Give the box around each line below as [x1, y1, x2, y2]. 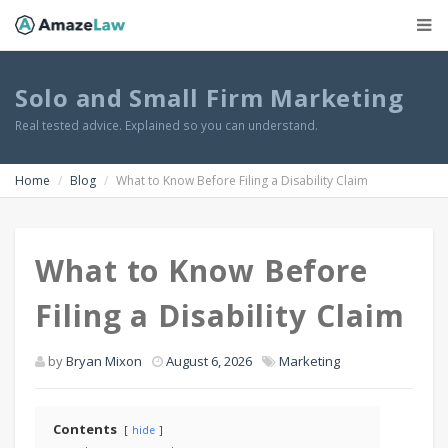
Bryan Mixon [66, 352, 142, 370]
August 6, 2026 [166, 352, 252, 370]
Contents [53, 420, 117, 438]
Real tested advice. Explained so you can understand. [15, 117, 318, 133]
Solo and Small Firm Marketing [15, 81, 404, 114]
